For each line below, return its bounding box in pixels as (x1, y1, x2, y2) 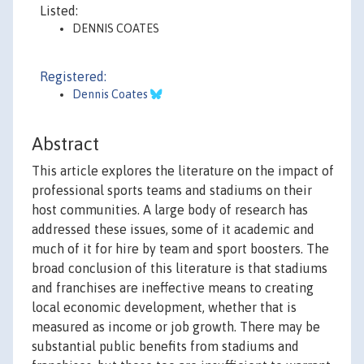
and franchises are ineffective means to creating (32, 280, 314, 296)
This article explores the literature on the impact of (32, 163, 334, 179)
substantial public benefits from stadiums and (32, 339, 299, 354)
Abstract (32, 133, 99, 155)
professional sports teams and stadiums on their (32, 183, 312, 198)
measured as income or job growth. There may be (32, 319, 320, 335)
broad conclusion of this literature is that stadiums (32, 261, 327, 276)
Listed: (40, 3, 78, 18)
